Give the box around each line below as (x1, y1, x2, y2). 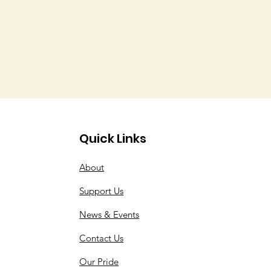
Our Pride (79, 256, 119, 267)
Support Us (79, 185, 124, 197)
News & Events (79, 209, 140, 220)
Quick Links (79, 130, 147, 147)
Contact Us (79, 232, 124, 244)
